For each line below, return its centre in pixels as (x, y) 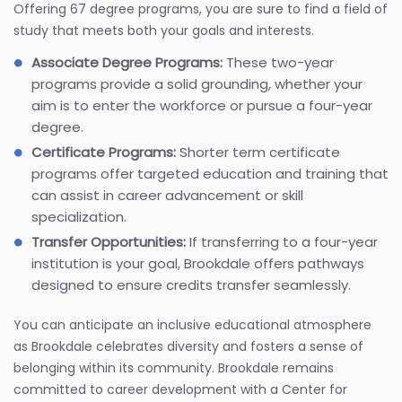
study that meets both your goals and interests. (164, 31)
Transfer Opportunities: (109, 242)
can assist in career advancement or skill (167, 195)
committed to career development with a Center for (180, 389)
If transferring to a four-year (282, 242)
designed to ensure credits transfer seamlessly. (191, 285)
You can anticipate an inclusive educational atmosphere (192, 325)
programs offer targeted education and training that (210, 174)
